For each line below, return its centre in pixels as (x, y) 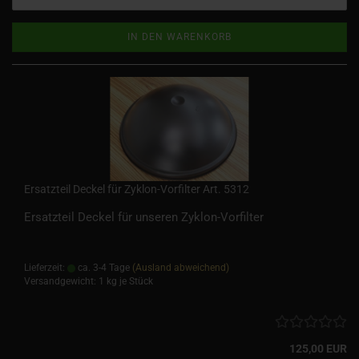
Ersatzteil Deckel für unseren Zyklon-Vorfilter (144, 217)
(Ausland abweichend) (181, 268)
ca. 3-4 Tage (103, 268)
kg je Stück (129, 281)
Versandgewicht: (61, 281)
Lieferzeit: (46, 268)
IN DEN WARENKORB (179, 37)
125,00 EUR (318, 349)
